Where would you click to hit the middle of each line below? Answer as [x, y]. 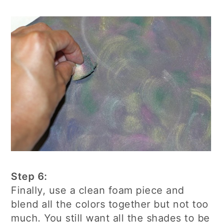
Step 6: [29, 176]
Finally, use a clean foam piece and [98, 190]
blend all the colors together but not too [110, 204]
